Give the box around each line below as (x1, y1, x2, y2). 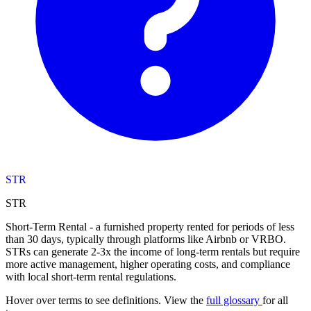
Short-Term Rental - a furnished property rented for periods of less (6, 220, 294, 233)
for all (262, 294, 288, 306)
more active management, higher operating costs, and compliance (6, 258, 290, 270)
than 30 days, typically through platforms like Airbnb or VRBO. (6, 233, 286, 245)
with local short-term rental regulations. (6, 270, 176, 283)
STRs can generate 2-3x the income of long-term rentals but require (6, 245, 300, 258)
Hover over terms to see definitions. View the (6, 294, 206, 306)
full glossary (206, 294, 262, 306)
